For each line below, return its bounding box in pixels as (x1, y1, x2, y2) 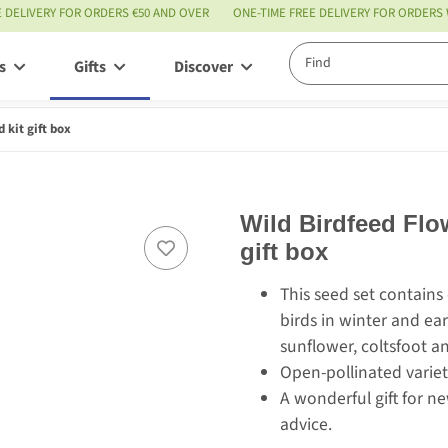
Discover (174, 56, 233, 79)
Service (301, 56, 351, 79)
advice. (280, 411, 332, 437)
